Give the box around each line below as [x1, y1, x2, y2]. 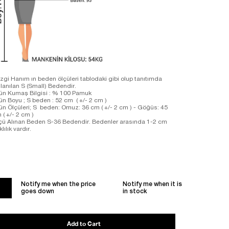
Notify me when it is [122, 181, 182, 188]
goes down [20, 189, 54, 195]
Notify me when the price [20, 181, 96, 188]
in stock [122, 189, 147, 195]
